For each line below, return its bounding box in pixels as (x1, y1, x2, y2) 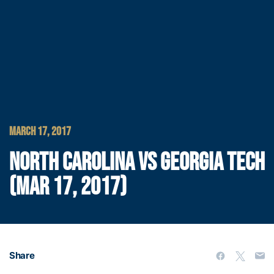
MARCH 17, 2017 (9, 124, 71, 139)
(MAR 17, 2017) (9, 172, 127, 202)
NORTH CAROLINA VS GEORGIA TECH (9, 147, 265, 177)
